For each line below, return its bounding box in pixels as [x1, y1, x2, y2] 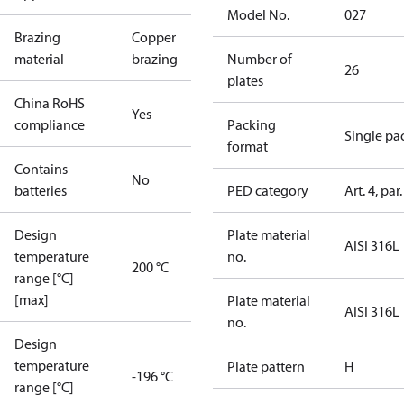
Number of [227, 50, 292, 68]
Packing [227, 115, 276, 133]
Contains [14, 160, 68, 178]
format [227, 137, 268, 155]
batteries [14, 181, 67, 199]
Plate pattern [227, 357, 305, 375]
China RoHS [14, 94, 85, 112]
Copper [132, 28, 176, 46]
